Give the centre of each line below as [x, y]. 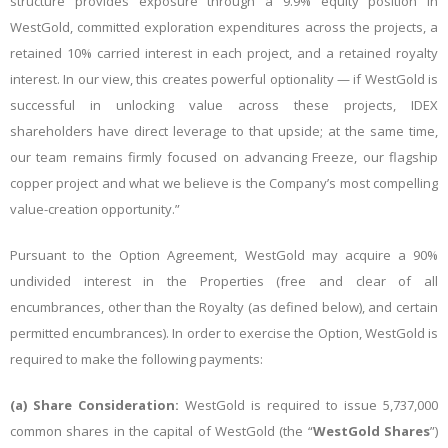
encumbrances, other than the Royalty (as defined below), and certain [224, 307]
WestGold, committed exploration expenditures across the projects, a [224, 27]
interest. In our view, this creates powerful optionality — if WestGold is [224, 79]
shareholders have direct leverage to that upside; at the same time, [224, 131]
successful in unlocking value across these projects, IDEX [224, 105]
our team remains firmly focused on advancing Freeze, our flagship [224, 157]
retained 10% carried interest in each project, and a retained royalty [224, 53]
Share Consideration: [109, 405]
